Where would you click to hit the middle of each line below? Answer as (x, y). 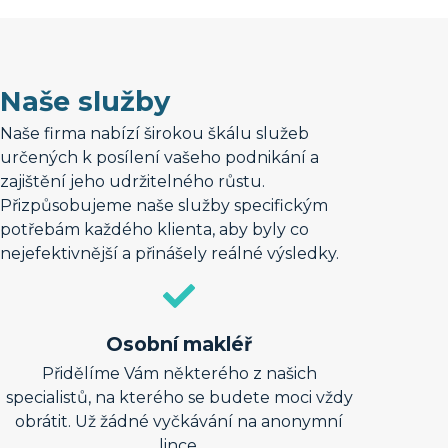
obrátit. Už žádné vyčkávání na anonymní (179, 422)
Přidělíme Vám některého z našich (179, 374)
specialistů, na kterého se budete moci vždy (179, 398)
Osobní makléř (179, 344)
